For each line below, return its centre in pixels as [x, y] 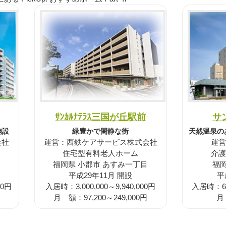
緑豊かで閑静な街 [101, 131]
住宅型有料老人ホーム [101, 153]
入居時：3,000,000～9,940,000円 [101, 186]
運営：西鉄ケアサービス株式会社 [100, 142]
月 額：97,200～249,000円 [101, 197]
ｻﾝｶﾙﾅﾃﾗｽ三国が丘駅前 [101, 117]
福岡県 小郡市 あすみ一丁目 [101, 164]
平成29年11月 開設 [101, 175]
